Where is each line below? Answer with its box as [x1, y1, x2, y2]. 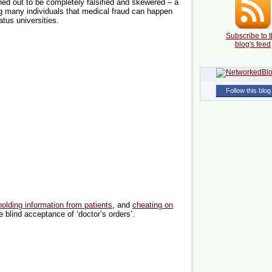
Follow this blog [226, 87, 271, 95]
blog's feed [235, 40, 271, 49]
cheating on [132, 200, 173, 210]
